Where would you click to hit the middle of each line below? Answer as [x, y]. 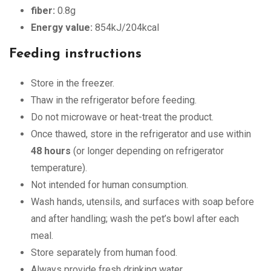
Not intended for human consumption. [109, 184]
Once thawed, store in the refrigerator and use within [141, 134]
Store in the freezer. [73, 83]
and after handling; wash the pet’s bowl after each [135, 218]
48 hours [51, 151]
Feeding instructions [75, 54]
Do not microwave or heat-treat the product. [122, 117]
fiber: [43, 10]
